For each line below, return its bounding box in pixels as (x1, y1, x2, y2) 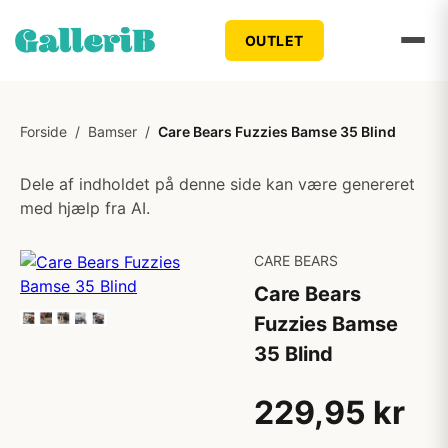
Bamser (88, 123, 137, 140)
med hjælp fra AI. (20, 198, 150, 218)
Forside (20, 123, 67, 140)
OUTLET (244, 31, 304, 49)
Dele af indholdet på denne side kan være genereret (20, 174, 415, 194)
